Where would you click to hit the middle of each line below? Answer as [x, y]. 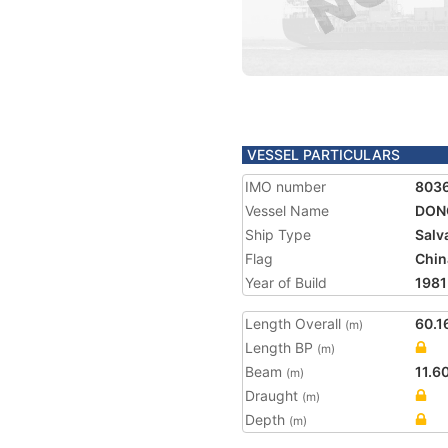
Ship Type [278, 234]
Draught [273, 395]
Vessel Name [287, 210]
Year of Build [286, 282]
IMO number [285, 186]
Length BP [281, 347]
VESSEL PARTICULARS [323, 154]
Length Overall [295, 323]
